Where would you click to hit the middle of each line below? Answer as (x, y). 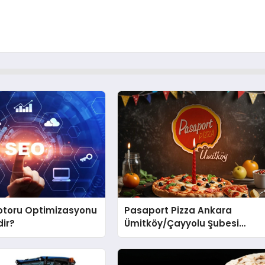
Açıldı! (139, 237)
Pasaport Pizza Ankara (178, 211)
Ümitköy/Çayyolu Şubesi (182, 224)
